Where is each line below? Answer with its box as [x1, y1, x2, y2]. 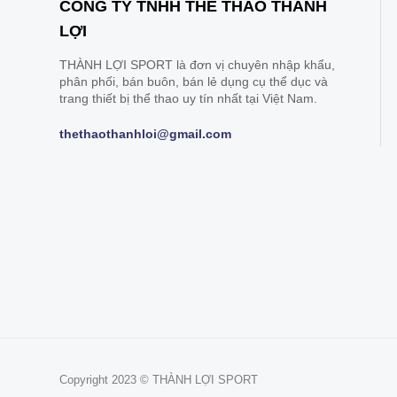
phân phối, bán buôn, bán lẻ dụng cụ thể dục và [59, 74, 328, 89]
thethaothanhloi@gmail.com [59, 126, 231, 141]
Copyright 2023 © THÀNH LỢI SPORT [59, 373, 258, 387]
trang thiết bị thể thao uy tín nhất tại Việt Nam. [59, 90, 317, 105]
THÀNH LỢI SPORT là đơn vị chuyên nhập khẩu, [59, 57, 335, 72]
